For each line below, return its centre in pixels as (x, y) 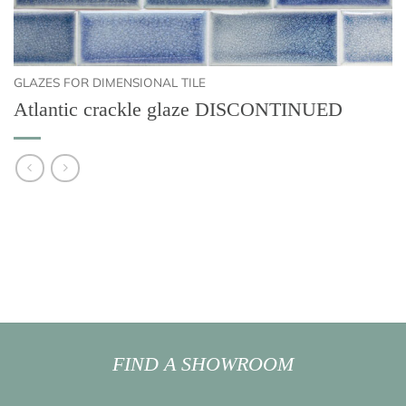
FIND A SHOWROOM (203, 364)
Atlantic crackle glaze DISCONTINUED (178, 109)
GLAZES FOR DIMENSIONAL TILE (110, 82)
